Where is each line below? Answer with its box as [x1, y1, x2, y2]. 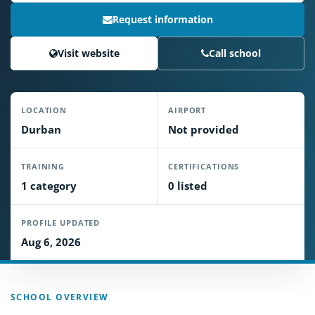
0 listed [168, 179, 207, 193]
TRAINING [21, 161, 65, 172]
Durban [21, 122, 61, 136]
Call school [209, 46, 261, 60]
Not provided [168, 122, 239, 136]
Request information [112, 13, 213, 26]
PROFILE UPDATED [21, 217, 101, 228]
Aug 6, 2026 [21, 235, 81, 249]
